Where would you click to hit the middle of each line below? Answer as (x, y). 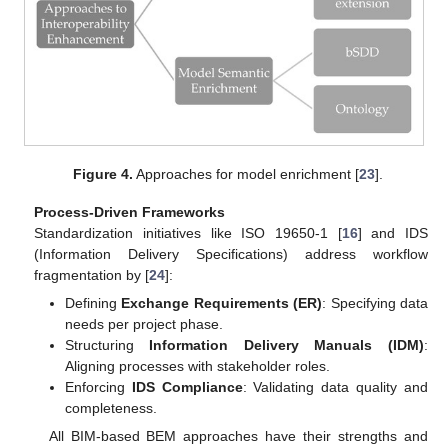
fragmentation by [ (92, 274)
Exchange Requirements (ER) (222, 302)
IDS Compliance (187, 386)
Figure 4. (103, 173)
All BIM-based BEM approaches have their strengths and (238, 436)
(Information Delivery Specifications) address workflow (231, 253)
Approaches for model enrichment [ (246, 173)
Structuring (107, 344)
